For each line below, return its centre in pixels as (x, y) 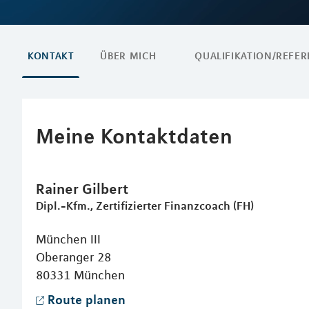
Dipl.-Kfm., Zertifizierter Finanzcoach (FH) (145, 206)
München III (68, 239)
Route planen (87, 299)
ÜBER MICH (128, 56)
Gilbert (105, 188)
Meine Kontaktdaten (134, 136)
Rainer (59, 188)
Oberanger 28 (73, 257)
